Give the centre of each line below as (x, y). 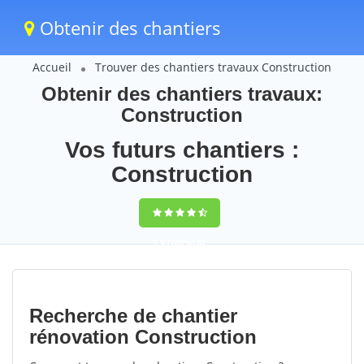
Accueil (52, 67)
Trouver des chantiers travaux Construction (213, 67)
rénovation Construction (143, 337)
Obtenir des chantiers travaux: (182, 94)
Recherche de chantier (133, 316)
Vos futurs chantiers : (182, 150)
